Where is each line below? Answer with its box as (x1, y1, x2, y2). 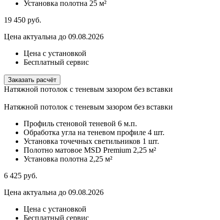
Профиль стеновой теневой (24, 119, 116, 128)
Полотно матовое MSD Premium (24, 146, 131, 155)
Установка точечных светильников (24, 137, 140, 146)
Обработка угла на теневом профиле (24, 128, 146, 137)
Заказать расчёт (8, 76, 56, 84)
